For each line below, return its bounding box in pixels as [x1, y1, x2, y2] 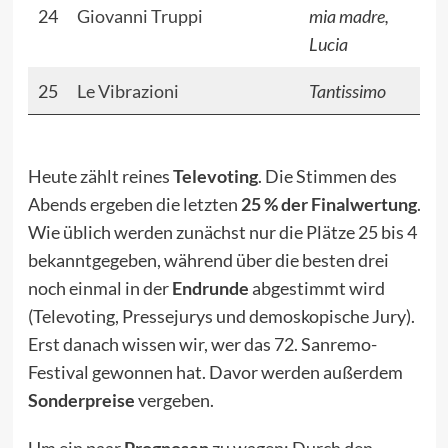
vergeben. [137, 389, 214, 412]
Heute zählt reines [27, 165, 173, 188]
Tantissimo [308, 80, 386, 103]
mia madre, [308, 5, 389, 28]
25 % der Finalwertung [240, 193, 417, 216]
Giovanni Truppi [76, 5, 203, 28]
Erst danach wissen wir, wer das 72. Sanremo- [27, 333, 377, 356]
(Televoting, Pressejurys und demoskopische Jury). [27, 305, 415, 328]
